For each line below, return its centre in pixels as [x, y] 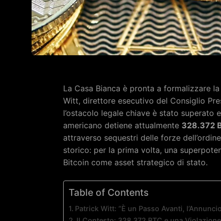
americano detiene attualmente [122, 125]
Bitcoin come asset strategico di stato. [135, 162]
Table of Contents [109, 192]
